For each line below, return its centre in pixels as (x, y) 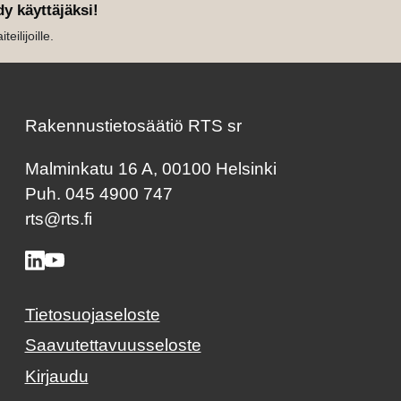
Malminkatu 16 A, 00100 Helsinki (150, 169)
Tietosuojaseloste (92, 314)
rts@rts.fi (58, 219)
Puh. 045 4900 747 (98, 194)
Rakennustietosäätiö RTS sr (133, 125)
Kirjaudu (56, 376)
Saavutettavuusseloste (113, 346)
